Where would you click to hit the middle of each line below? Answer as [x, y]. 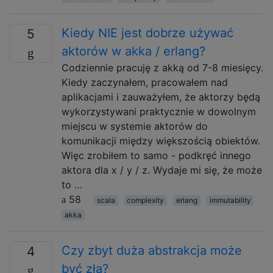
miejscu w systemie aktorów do [135, 126]
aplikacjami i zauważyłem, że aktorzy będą [161, 97]
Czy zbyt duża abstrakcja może [152, 250]
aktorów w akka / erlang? [133, 51]
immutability [230, 200]
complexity [146, 200]
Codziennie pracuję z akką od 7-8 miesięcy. [162, 68]
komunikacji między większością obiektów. [161, 141]
